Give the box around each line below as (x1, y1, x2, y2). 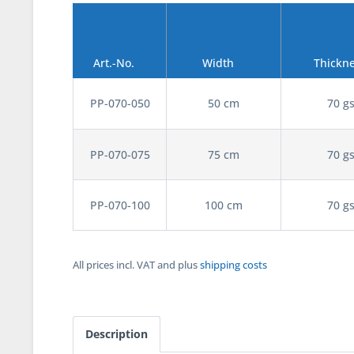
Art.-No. (92, 55, 134, 70)
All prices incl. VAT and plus (73, 258, 200, 272)
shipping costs (200, 258, 267, 272)
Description (85, 326, 148, 341)
